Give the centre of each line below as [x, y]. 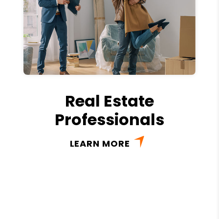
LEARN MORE [100, 143]
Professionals [109, 119]
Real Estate [109, 101]
